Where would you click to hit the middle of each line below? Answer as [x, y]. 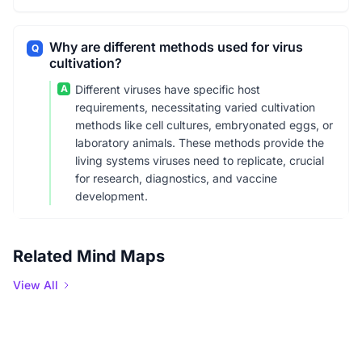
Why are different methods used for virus [176, 47]
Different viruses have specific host [168, 89]
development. [112, 196]
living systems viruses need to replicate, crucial [200, 160]
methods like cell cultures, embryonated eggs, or [204, 125]
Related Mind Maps [89, 256]
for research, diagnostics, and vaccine [176, 178]
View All [36, 285]
